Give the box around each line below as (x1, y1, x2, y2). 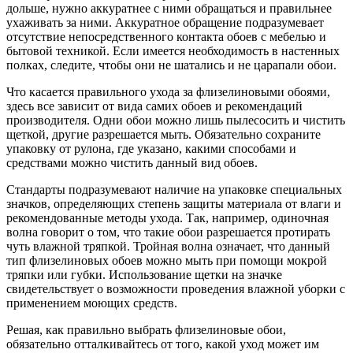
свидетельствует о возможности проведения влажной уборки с (6, 281, 345, 295)
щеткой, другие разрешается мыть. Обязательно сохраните (6, 127, 321, 141)
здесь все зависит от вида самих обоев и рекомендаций (6, 98, 303, 113)
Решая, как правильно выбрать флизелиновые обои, (6, 322, 286, 336)
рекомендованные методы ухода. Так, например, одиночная (6, 210, 329, 225)
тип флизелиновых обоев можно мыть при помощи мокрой (6, 253, 327, 267)
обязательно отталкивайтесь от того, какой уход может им (6, 336, 319, 351)
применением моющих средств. (6, 295, 177, 310)
